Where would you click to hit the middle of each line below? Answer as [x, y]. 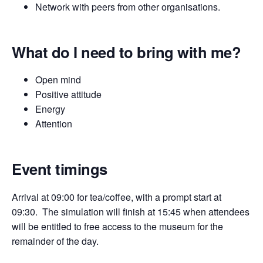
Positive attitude [68, 95]
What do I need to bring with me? [126, 52]
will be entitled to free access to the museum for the [117, 226]
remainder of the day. [55, 241]
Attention [54, 124]
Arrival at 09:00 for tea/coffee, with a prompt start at [117, 197]
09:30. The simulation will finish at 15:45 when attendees [131, 211]
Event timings [60, 169]
